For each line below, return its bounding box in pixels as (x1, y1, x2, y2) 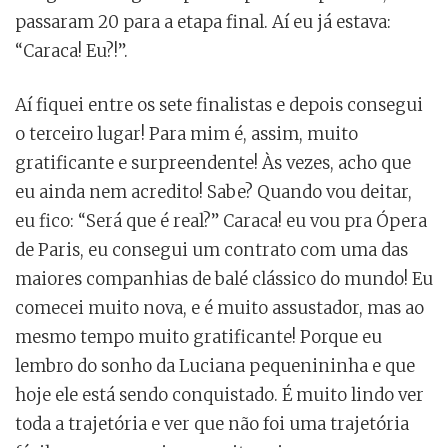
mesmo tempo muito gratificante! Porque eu (15, 326, 382, 349)
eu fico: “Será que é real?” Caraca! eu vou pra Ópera (15, 210, 427, 233)
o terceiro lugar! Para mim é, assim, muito (15, 123, 358, 146)
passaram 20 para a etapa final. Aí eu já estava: (15, 11, 391, 34)
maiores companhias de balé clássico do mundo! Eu (15, 268, 433, 291)
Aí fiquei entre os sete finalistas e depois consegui (15, 94, 423, 117)
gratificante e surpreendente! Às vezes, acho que (15, 152, 411, 175)
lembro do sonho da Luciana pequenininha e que (15, 355, 415, 378)
